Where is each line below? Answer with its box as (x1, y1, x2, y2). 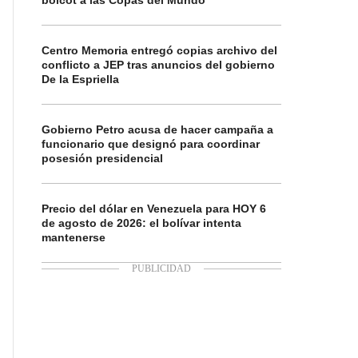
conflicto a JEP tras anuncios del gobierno (42, 58, 275, 71)
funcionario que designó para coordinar (42, 137, 260, 150)
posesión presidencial (42, 152, 163, 165)
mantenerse (42, 231, 105, 244)
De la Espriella (42, 73, 119, 86)
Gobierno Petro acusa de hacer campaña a (42, 123, 273, 136)
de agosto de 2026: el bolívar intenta (42, 217, 241, 229)
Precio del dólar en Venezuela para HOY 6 (42, 202, 266, 215)
